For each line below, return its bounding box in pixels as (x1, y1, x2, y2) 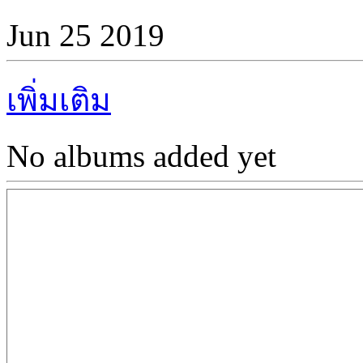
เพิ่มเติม (6, 82, 111, 117)
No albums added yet (6, 138, 276, 173)
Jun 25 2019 (6, 17, 164, 53)
